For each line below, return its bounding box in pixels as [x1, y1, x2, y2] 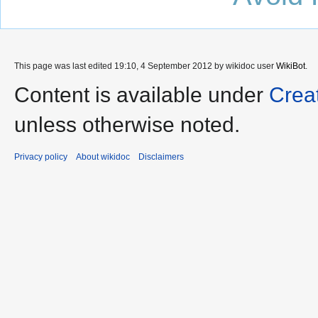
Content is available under [14, 82, 269, 106]
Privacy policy [14, 151, 67, 162]
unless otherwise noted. [14, 112, 240, 136]
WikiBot [276, 60, 305, 71]
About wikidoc [76, 151, 130, 162]
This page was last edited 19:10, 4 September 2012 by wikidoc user [14, 60, 276, 71]
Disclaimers [138, 151, 184, 162]
